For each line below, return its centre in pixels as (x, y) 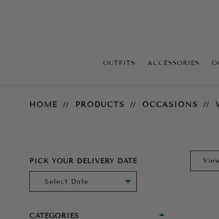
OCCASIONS (170, 105)
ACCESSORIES (174, 63)
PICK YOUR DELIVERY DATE (83, 161)
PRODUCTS (100, 105)
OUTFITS (119, 63)
